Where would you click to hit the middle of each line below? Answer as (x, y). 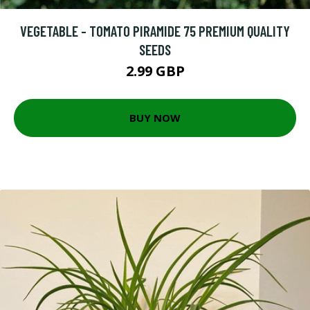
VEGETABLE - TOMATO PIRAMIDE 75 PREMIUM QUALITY (155, 30)
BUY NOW (155, 118)
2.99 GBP (155, 71)
